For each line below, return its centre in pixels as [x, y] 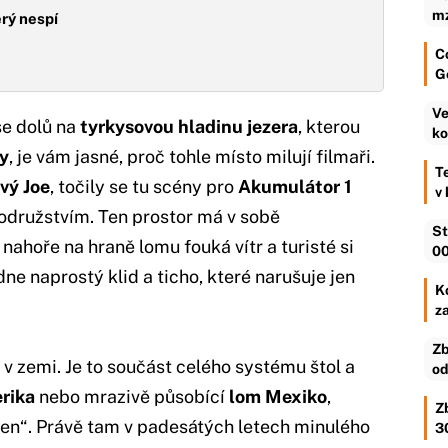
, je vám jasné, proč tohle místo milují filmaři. [192, 156]
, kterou [329, 126]
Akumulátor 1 [295, 186]
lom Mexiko [278, 396]
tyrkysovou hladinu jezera [189, 126]
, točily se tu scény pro [144, 186]
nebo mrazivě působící [132, 396]
